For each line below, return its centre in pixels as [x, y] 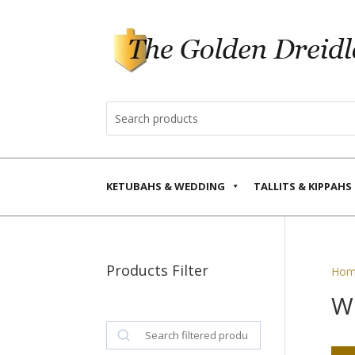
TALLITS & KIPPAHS [302, 186]
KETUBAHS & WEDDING [166, 186]
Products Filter [158, 270]
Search [123, 329]
